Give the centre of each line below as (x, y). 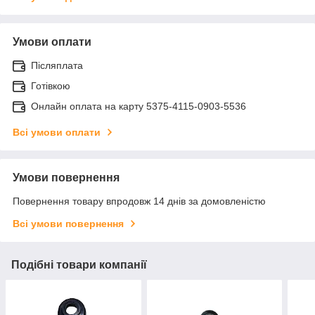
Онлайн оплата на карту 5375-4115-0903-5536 (139, 106)
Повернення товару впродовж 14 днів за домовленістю (139, 201)
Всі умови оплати (57, 132)
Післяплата (57, 65)
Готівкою (51, 85)
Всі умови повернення (68, 223)
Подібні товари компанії (79, 264)
